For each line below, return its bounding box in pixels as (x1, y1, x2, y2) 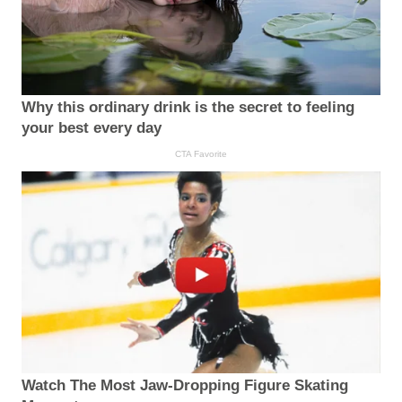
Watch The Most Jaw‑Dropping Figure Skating (22, 376, 348, 394)
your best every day (22, 118, 162, 136)
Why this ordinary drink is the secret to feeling (22, 98, 354, 116)
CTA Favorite (175, 148, 227, 159)
